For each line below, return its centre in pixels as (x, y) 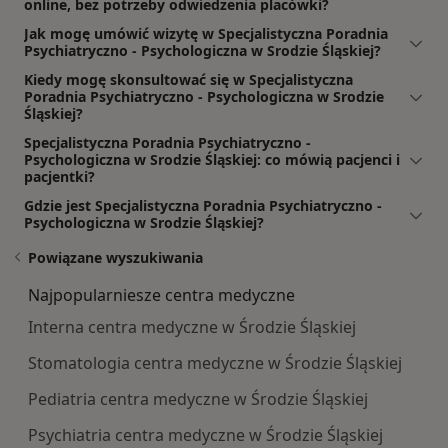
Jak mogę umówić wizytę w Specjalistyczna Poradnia (206, 33)
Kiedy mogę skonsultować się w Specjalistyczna (188, 79)
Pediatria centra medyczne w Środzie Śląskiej (198, 398)
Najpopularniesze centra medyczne (161, 294)
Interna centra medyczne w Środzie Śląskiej (192, 326)
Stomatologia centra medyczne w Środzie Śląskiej (215, 362)
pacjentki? (59, 176)
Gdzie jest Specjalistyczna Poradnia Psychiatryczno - (203, 205)
